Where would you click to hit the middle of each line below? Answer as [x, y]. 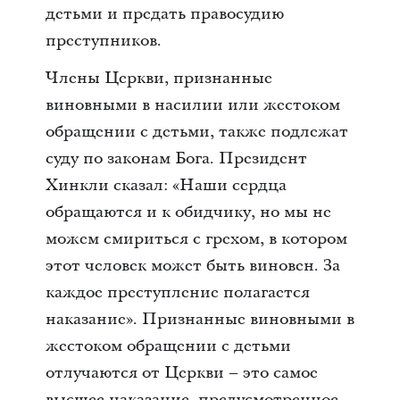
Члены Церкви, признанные [158, 78]
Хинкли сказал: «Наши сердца [166, 185]
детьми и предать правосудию [164, 14]
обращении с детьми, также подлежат [196, 132]
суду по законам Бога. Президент [176, 158]
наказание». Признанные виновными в [200, 319]
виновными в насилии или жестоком [192, 105]
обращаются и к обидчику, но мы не [188, 212]
